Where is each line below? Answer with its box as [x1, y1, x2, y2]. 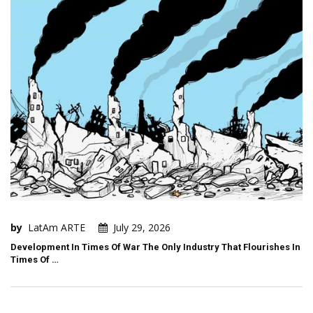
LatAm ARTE [28, 221, 85, 235]
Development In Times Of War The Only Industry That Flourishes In [10, 242, 300, 253]
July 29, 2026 [113, 221, 170, 235]
